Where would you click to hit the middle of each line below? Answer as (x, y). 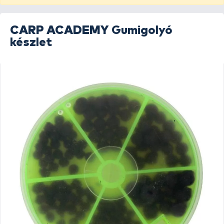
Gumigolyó (142, 30)
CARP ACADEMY (59, 30)
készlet (31, 42)
